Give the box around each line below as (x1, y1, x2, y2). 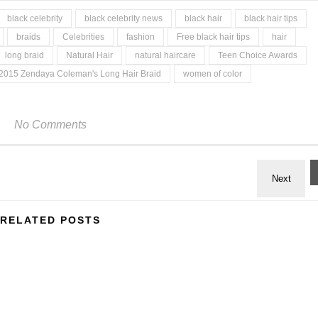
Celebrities (62, 32, 104, 42)
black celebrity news (84, 13, 163, 23)
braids (16, 32, 40, 42)
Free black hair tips (177, 32, 250, 42)
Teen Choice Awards (218, 50, 297, 60)
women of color (183, 69, 242, 79)
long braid (5, 50, 44, 60)
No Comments (13, 119, 87, 131)
